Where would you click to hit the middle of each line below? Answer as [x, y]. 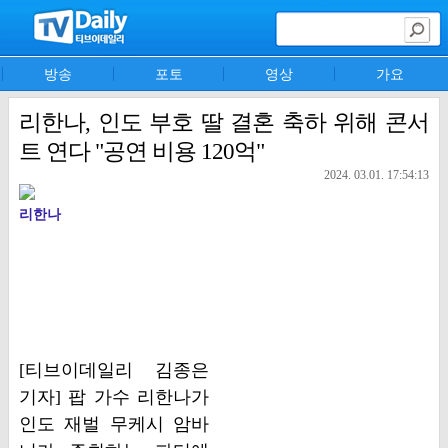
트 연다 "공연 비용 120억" [141, 151]
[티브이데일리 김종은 [114, 370]
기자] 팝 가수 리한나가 [114, 397]
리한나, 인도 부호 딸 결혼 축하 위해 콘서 [224, 122]
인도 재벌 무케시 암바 [114, 424]
